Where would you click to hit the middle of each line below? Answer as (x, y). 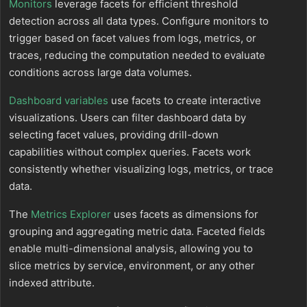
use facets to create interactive (185, 100)
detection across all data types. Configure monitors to (139, 21)
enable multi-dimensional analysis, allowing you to (131, 248)
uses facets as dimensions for (185, 214)
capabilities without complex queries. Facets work (130, 152)
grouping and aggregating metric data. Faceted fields (137, 231)
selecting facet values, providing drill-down (114, 135)
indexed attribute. (52, 283)
